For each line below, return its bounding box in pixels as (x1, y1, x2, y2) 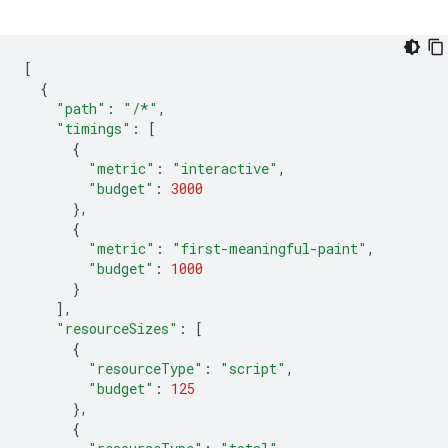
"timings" (56, 119, 131, 138)
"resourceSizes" (56, 319, 178, 338)
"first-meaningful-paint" (172, 239, 367, 258)
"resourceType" (88, 359, 203, 378)
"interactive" (172, 159, 278, 178)
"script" (220, 359, 286, 378)
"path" (56, 99, 106, 118)
